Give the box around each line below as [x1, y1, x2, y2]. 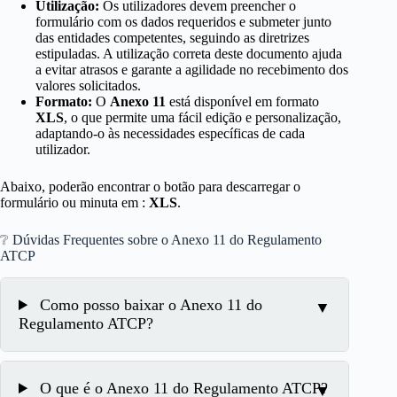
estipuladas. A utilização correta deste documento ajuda [35, 46, 342, 62]
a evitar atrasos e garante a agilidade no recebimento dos [35, 62, 348, 78]
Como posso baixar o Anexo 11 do [35, 296, 263, 315]
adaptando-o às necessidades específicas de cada [35, 126, 305, 142]
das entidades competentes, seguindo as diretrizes [35, 30, 309, 46]
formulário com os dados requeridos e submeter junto [35, 14, 331, 30]
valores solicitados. [35, 78, 141, 94]
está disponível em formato [166, 94, 319, 110]
